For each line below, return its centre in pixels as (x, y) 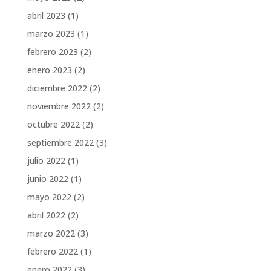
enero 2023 (49, 70)
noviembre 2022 (59, 106)
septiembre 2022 (60, 143)
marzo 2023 (51, 34)
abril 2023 (46, 16)
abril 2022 (46, 215)
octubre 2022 (53, 125)
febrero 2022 (52, 252)
